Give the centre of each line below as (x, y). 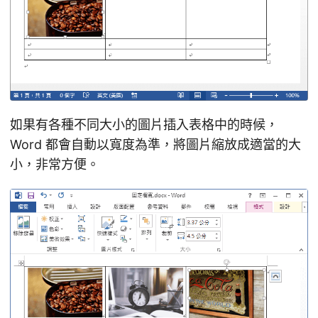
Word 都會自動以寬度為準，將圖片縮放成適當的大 (155, 145)
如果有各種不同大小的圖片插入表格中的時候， (144, 125)
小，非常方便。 (55, 165)
